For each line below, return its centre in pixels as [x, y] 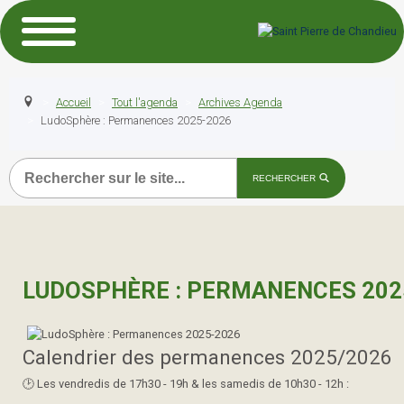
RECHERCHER [285, 179]
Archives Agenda [240, 102]
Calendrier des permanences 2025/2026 [207, 357]
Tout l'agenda [145, 102]
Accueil [73, 102]
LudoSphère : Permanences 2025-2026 [136, 120]
